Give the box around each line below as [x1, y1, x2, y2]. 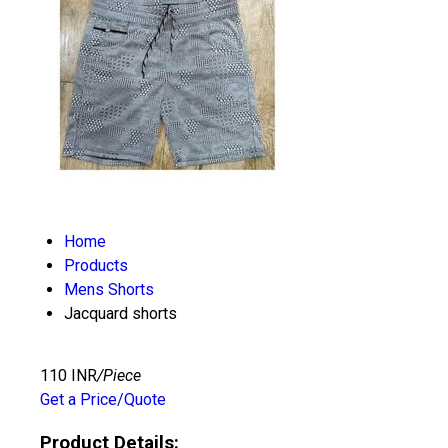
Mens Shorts [64, 280, 154, 299]
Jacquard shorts [64, 304, 177, 323]
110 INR [40, 366, 97, 385]
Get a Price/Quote [40, 390, 166, 409]
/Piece [97, 366, 141, 385]
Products [64, 256, 128, 275]
